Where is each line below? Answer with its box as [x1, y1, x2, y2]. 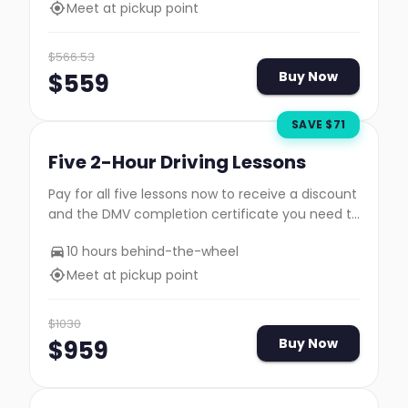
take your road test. [48, 225, 173, 243]
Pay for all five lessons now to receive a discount [48, 185, 357, 203]
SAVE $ [291, 117, 333, 132]
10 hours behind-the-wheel [66, 242, 239, 260]
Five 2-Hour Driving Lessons [48, 149, 306, 175]
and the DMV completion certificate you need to [48, 205, 360, 223]
